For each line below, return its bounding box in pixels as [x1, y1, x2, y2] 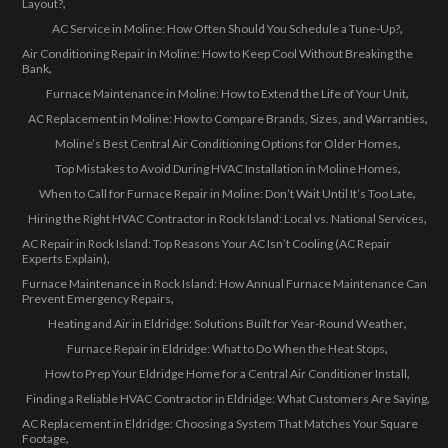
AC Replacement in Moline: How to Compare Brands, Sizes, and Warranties [27, 111, 425, 126]
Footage [22, 431, 66, 446]
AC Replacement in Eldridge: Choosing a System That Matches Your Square [22, 416, 418, 431]
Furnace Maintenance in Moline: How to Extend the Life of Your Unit [46, 86, 406, 101]
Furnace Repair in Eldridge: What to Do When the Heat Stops [67, 341, 385, 356]
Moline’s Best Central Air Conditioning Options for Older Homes [54, 136, 398, 151]
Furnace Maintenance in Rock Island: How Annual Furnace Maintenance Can [22, 276, 427, 291]
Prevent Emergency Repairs [22, 291, 171, 306]
